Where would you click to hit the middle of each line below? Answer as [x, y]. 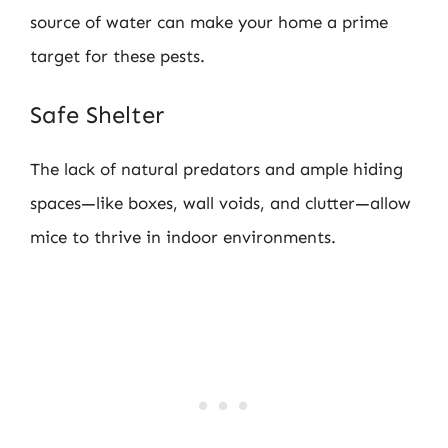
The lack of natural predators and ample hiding [216, 169]
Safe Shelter [97, 114]
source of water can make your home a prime [209, 21]
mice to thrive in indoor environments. [183, 237]
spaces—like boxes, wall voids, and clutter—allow [220, 203]
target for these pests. [117, 55]
